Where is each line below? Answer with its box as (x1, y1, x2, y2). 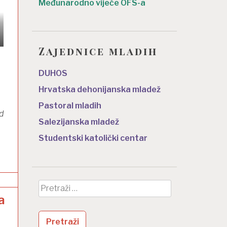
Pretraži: (38, 181, 69, 191)
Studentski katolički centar (39, 133, 147, 143)
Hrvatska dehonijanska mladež (39, 85, 161, 95)
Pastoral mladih (39, 101, 101, 111)
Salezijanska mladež (39, 117, 119, 127)
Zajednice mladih (39, 44, 158, 58)
